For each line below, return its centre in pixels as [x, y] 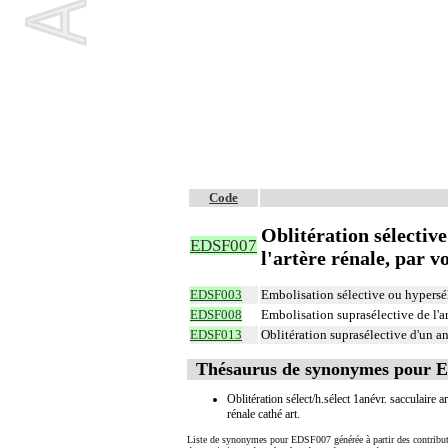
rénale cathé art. [263, 413]
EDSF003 [216, 294]
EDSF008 [216, 314]
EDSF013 [216, 334]
